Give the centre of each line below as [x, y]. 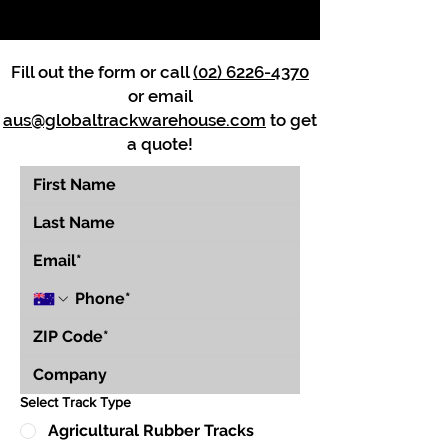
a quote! [160, 143]
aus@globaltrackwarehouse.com [134, 119]
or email [160, 95]
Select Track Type [75, 401]
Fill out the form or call [102, 71]
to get [291, 119]
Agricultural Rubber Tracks [151, 430]
